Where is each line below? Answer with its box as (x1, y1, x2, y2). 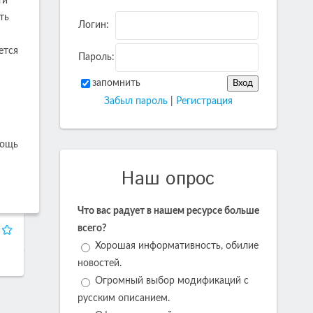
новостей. (78, 259, 122, 269)
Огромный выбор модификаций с (95, 276, 249, 286)
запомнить (92, 78, 140, 88)
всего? (78, 224, 106, 233)
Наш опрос (122, 166, 215, 192)
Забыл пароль (104, 96, 168, 106)
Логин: (78, 20, 109, 30)
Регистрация (176, 96, 233, 106)
